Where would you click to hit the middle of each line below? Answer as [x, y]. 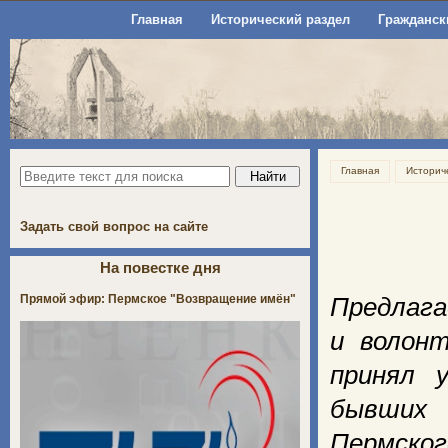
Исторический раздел [280, 19]
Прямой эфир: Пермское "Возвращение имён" [158, 298]
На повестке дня [160, 267]
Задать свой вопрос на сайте [114, 226]
